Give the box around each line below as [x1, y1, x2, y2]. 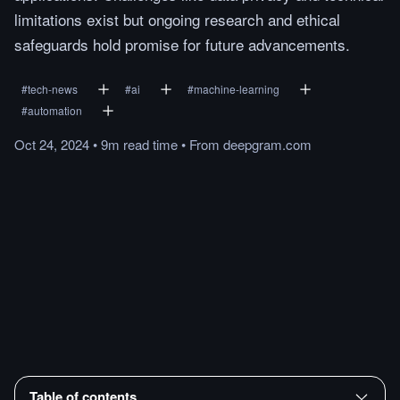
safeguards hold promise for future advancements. [14, 33, 350, 55]
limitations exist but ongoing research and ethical [14, 8, 340, 30]
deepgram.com [223, 135, 312, 154]
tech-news [28, 81, 78, 96]
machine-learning [194, 81, 279, 96]
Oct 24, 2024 [14, 135, 89, 154]
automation [28, 103, 82, 118]
